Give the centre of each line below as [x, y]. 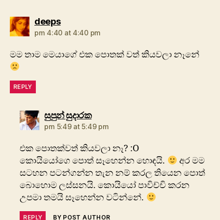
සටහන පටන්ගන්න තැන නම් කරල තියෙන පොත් [113, 173]
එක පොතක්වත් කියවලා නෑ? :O [80, 149]
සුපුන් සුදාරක [68, 115]
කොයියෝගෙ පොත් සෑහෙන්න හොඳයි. [94, 161]
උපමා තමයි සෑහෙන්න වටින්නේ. [83, 198]
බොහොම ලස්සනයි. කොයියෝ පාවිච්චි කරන [105, 186]
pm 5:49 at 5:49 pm [77, 127]
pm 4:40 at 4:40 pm [68, 33]
